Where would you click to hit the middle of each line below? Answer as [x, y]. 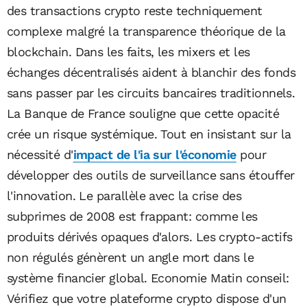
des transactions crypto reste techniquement [135, 10]
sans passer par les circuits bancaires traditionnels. [151, 93]
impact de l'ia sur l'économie [155, 154]
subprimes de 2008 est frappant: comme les [132, 216]
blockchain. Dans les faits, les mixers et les [128, 51]
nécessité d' [40, 154]
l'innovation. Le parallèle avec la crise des [124, 195]
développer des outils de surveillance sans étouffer [151, 175]
